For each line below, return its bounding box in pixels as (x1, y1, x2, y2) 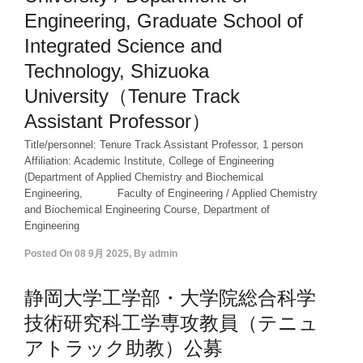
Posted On (24, 248, 72, 259)
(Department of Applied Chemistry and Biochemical (24, 171, 263, 183)
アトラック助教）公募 (24, 337, 223, 359)
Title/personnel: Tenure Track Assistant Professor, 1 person (24, 139, 303, 151)
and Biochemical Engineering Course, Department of (24, 203, 270, 216)
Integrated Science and (24, 35, 222, 57)
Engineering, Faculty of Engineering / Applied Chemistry (24, 187, 318, 199)
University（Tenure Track (24, 85, 240, 107)
